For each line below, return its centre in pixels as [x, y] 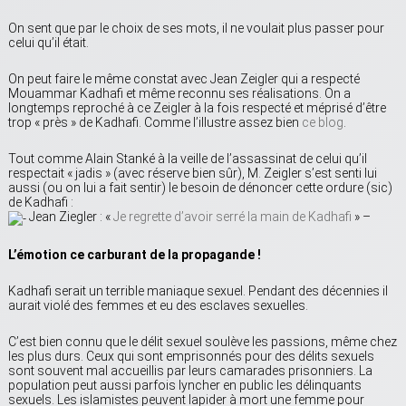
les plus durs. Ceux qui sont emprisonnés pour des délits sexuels [191, 356]
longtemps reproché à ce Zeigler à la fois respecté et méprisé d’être [197, 108]
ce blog [323, 123]
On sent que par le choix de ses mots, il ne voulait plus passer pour [196, 29]
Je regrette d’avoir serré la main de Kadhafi [232, 217]
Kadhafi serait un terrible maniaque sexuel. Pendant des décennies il [198, 290]
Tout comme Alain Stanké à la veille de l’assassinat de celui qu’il [188, 159]
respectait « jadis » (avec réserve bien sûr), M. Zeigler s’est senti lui [193, 174]
